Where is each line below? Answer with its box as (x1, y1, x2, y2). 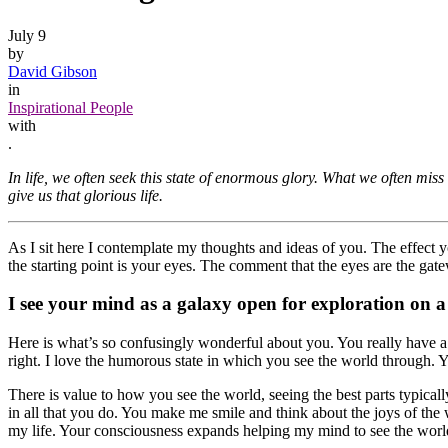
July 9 (8, 26, 46, 44)
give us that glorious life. (8, 186, 163, 204)
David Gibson (8, 62, 97, 80)
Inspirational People (8, 98, 133, 116)
